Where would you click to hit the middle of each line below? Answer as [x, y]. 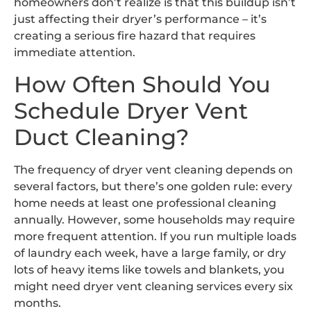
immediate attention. [75, 53]
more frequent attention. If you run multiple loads [155, 236]
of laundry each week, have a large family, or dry [150, 253]
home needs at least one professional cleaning [145, 203]
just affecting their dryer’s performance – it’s [140, 19]
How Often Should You [142, 84]
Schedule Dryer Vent [131, 110]
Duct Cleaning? [101, 137]
